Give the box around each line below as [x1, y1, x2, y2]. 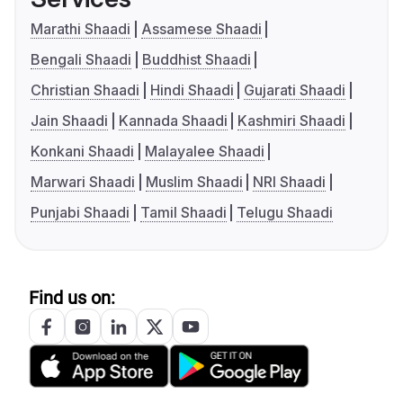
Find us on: [29, 287, 115, 309]
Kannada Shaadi [118, 112, 228, 130]
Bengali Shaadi [31, 50, 131, 69]
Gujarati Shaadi [244, 81, 346, 100]
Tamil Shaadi [139, 203, 227, 222]
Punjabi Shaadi [31, 203, 130, 222]
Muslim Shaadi [145, 173, 243, 192]
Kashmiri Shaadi [237, 112, 346, 130]
